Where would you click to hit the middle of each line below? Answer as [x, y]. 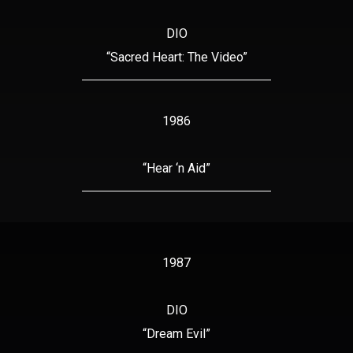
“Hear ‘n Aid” [176, 168]
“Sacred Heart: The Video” [176, 57]
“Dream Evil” [176, 333]
